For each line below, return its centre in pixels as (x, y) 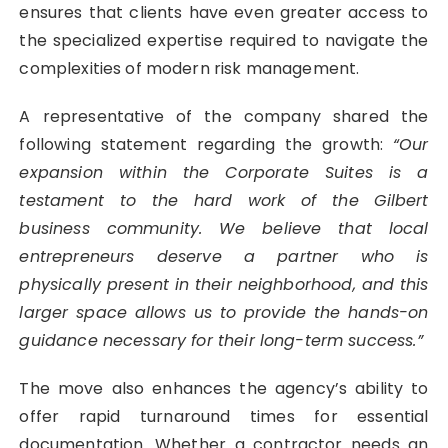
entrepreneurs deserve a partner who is (224, 256)
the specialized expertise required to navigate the (224, 40)
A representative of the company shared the (224, 116)
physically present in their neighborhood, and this (224, 284)
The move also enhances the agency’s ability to (224, 388)
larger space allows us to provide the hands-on (224, 312)
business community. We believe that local (224, 228)
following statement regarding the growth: (206, 144)
